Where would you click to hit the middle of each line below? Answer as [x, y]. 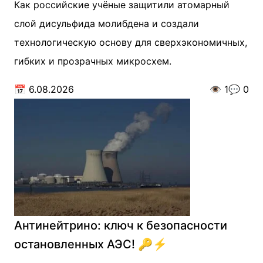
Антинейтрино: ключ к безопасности [121, 225]
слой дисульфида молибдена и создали [107, 23]
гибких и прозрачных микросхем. [93, 61]
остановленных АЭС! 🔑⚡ [91, 244]
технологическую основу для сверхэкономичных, [131, 42]
